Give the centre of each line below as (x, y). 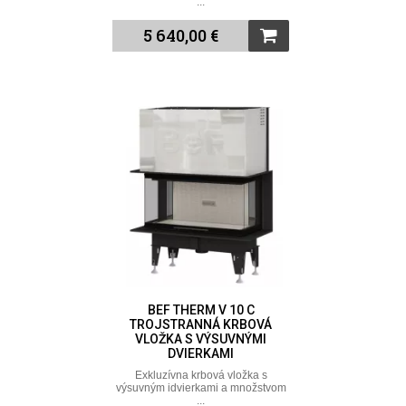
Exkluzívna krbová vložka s (201, 375)
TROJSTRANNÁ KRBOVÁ (201, 324)
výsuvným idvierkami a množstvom (201, 387)
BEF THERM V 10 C (201, 309)
